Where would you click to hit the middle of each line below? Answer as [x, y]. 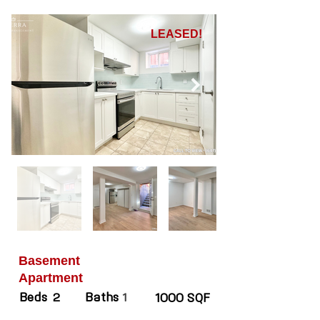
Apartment [51, 278]
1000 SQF [182, 299]
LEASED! [176, 34]
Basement [49, 261]
